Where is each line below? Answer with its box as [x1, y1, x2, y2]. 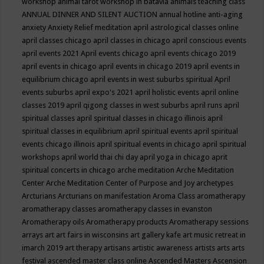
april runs [190, 101, 225, 110]
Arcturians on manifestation [58, 192, 153, 200]
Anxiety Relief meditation [48, 23, 134, 32]
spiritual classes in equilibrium [22, 127, 125, 136]
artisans [104, 243, 133, 252]
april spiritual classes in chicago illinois [77, 114, 208, 123]
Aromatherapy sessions [169, 217, 249, 226]
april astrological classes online [133, 23, 239, 32]
